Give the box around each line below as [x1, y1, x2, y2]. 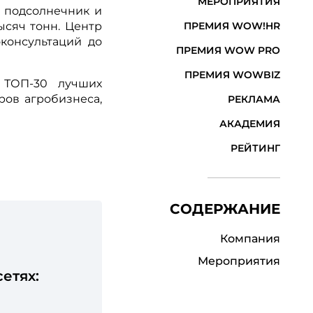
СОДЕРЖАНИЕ [169, 201, 280, 217]
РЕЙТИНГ [230, 142, 280, 154]
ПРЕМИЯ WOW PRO [175, 44, 280, 57]
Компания [219, 232, 280, 245]
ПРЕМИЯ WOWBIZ [184, 68, 280, 81]
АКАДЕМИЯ [219, 117, 280, 130]
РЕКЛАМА [227, 93, 280, 105]
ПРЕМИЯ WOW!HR [183, 20, 280, 32]
